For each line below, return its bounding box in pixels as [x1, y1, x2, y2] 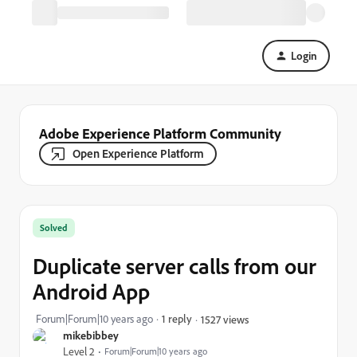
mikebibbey [63, 328, 119, 342]
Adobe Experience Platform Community [39, 124, 281, 142]
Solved [40, 222, 68, 233]
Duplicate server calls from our [33, 252, 316, 280]
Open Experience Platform [73, 146, 204, 161]
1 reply [162, 312, 192, 325]
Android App [33, 277, 150, 305]
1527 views [201, 312, 249, 326]
